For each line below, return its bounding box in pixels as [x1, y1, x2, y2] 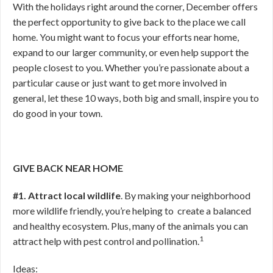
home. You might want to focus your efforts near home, [13, 31, 239, 43]
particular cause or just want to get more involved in [13, 77, 227, 88]
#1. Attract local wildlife [13, 190, 121, 201]
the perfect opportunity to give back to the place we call [13, 16, 246, 27]
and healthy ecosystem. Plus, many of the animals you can [13, 220, 248, 232]
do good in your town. [13, 107, 104, 119]
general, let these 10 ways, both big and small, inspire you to [13, 92, 259, 104]
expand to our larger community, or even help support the [13, 46, 249, 58]
